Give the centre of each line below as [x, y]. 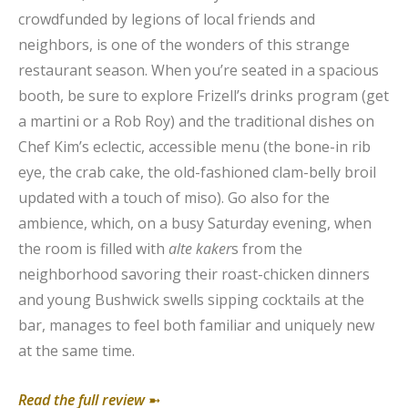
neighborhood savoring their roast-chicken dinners [194, 274]
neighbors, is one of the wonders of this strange [184, 44]
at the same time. [76, 350]
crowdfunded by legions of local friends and [167, 19]
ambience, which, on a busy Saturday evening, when [195, 223]
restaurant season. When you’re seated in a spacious [199, 70]
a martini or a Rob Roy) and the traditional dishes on [196, 121]
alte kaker [200, 248]
